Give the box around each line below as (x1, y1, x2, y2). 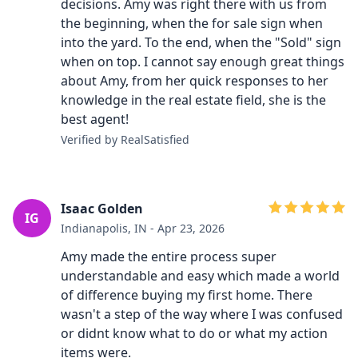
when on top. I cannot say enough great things (61, 53, 344, 70)
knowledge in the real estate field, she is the (61, 91, 326, 109)
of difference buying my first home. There (61, 286, 312, 304)
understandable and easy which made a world (61, 267, 340, 284)
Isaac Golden (61, 200, 143, 217)
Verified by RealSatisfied (61, 132, 189, 147)
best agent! (61, 110, 129, 128)
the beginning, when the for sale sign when (61, 14, 323, 32)
